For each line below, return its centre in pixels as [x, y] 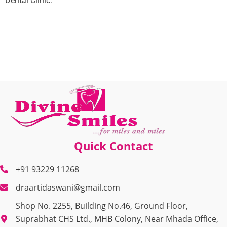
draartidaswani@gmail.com [68, 187]
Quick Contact [113, 146]
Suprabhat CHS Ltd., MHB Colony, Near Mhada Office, [117, 219]
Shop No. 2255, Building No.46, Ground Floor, [102, 206]
